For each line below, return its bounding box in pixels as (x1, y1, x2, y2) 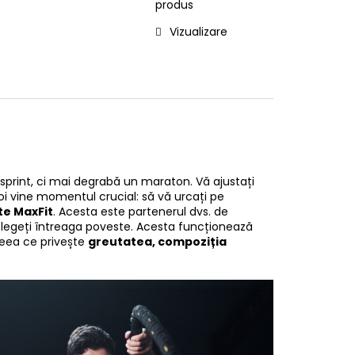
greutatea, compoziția (88, 234, 227, 250)
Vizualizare (169, 24, 227, 40)
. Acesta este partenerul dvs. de (53, 204, 228, 220)
